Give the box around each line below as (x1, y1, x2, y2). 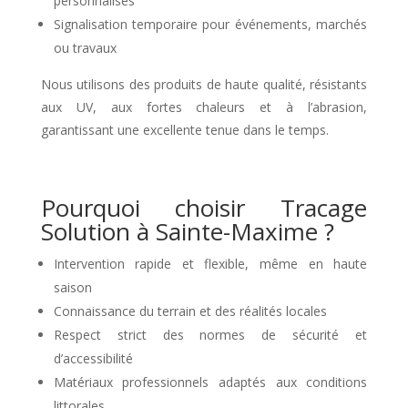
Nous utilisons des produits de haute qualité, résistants (40, 76, 368, 94)
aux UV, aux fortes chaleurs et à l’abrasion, (40, 98, 368, 117)
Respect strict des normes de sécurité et (53, 326, 368, 344)
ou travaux (53, 39, 117, 57)
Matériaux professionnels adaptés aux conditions (53, 373, 368, 392)
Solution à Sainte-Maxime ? (40, 215, 334, 249)
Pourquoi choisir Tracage (40, 191, 368, 225)
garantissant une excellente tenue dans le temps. (40, 121, 329, 139)
